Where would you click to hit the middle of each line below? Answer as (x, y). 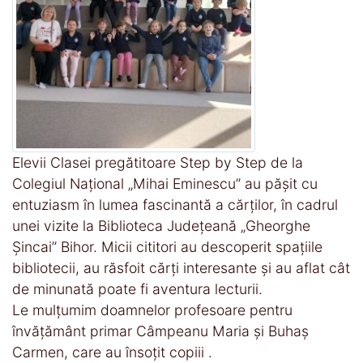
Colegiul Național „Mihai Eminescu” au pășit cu (165, 183)
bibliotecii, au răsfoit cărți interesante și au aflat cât (181, 267)
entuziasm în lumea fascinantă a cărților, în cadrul (175, 204)
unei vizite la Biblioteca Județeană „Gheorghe (161, 225)
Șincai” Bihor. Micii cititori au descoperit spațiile (167, 246)
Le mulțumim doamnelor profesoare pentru (152, 310)
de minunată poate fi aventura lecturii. (137, 288)
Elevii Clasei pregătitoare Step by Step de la (158, 162)
